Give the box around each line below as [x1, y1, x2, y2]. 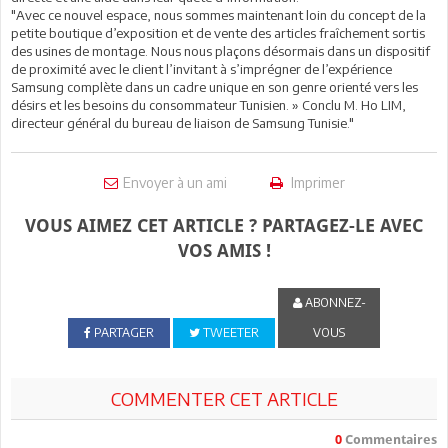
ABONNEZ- [301, 294, 366, 310]
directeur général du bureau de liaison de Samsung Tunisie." [11, 114, 354, 131]
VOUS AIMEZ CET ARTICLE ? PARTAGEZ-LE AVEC [25, 214, 423, 236]
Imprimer [287, 173, 345, 191]
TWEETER [199, 324, 259, 340]
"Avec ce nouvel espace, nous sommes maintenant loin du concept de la [11, 6, 426, 23]
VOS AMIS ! [177, 239, 271, 261]
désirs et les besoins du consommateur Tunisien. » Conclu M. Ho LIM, [11, 96, 406, 113]
